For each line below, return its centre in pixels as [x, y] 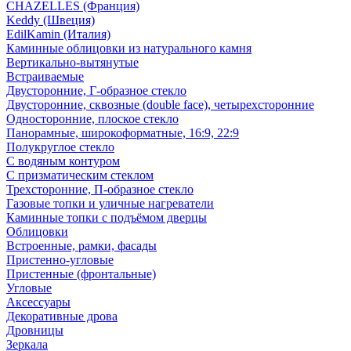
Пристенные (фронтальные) [81, 274]
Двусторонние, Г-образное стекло [96, 90]
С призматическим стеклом [80, 175]
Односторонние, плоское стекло [92, 119]
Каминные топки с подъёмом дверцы [107, 217]
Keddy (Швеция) [51, 20]
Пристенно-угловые [60, 260]
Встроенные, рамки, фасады [81, 246]
